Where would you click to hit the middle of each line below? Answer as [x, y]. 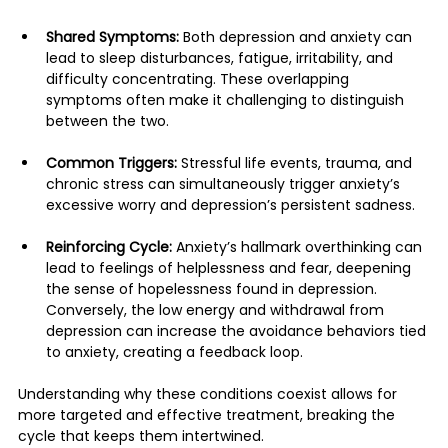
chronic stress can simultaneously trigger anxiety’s [225, 183]
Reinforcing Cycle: [109, 246]
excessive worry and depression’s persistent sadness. [230, 204]
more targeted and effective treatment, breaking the [208, 414]
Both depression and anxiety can [297, 36]
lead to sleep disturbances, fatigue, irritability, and [221, 57]
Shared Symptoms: [112, 36]
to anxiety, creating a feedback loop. [174, 351]
